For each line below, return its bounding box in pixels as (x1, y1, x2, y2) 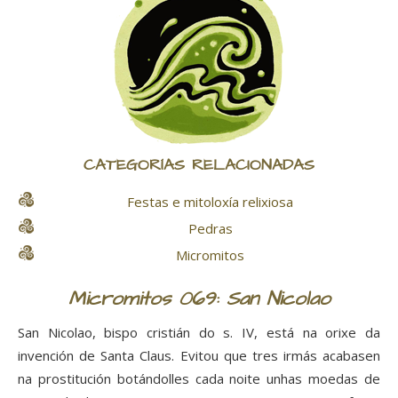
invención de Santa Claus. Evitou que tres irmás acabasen (18, 346, 380, 365)
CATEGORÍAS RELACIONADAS (84, 154, 314, 179)
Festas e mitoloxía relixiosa (127, 193, 293, 211)
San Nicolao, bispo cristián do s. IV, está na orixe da (18, 323, 380, 342)
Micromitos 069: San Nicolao (68, 285, 330, 314)
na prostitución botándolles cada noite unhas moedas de (18, 370, 380, 388)
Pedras (187, 219, 233, 238)
